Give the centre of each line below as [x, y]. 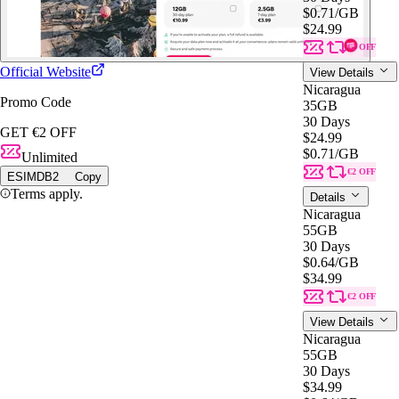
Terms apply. [47, 193]
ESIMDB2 [33, 176]
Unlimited [49, 157]
